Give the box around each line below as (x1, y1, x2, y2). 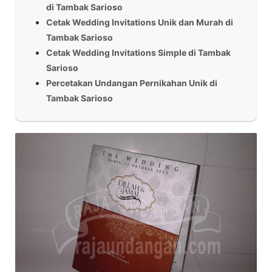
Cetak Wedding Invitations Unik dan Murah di (46, 17, 233, 28)
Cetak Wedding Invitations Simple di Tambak (46, 47, 231, 58)
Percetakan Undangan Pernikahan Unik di (46, 78, 217, 89)
